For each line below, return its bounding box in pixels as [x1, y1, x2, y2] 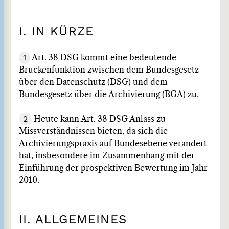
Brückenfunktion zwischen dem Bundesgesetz [19, 66, 199, 74]
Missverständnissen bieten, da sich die [19, 127, 168, 135]
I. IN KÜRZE [19, 24, 94, 38]
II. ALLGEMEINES [19, 212, 127, 226]
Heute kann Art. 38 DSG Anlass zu [32, 115, 166, 123]
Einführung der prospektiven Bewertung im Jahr [19, 164, 208, 172]
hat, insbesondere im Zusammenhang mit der [19, 152, 195, 160]
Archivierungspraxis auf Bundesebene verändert [19, 140, 207, 148]
